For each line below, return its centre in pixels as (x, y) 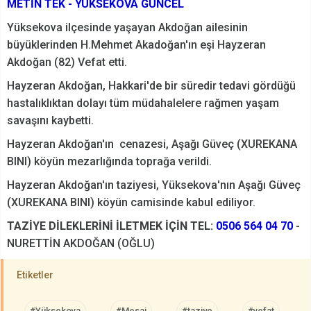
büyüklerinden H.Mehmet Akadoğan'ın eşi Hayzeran (136, 44)
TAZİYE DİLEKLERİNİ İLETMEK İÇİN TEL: (111, 226)
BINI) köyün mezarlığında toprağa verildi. (109, 161)
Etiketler (35, 275)
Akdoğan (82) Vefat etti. (67, 62)
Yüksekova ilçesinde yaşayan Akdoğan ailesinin (127, 27)
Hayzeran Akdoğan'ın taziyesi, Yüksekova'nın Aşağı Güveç (154, 185)
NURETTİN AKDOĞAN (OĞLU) (81, 243)
